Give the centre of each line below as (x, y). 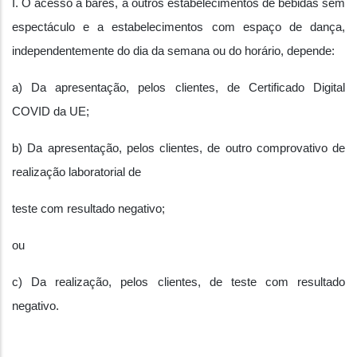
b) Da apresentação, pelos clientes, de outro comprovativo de (178, 148)
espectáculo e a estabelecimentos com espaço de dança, (178, 27)
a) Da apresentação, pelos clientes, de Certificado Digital (178, 88)
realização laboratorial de (76, 172)
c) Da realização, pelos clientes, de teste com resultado (178, 282)
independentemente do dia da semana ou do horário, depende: (173, 51)
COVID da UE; (51, 112)
